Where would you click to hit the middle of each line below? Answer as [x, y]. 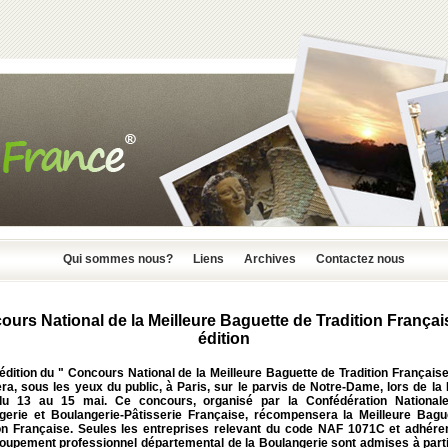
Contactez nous [360, 259]
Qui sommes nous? [118, 259]
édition [224, 338]
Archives [270, 259]
